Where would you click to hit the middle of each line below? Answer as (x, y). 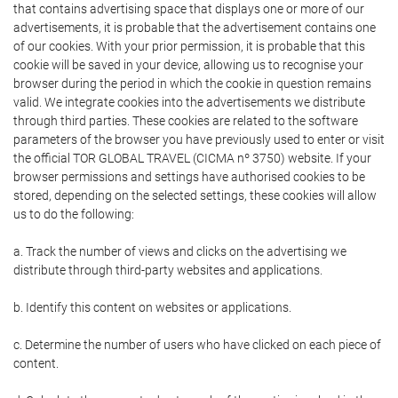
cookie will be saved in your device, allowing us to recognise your (188, 65)
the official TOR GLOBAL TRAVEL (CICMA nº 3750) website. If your (192, 159)
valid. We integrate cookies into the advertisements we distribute (189, 103)
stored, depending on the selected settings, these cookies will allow (195, 196)
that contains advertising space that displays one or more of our (189, 9)
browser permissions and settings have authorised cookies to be (189, 177)
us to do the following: (74, 215)
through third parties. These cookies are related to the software (186, 121)
